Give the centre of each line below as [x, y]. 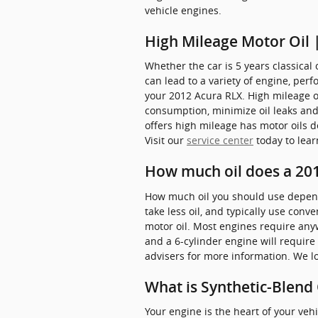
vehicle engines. [183, 10]
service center [220, 140]
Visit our [166, 140]
